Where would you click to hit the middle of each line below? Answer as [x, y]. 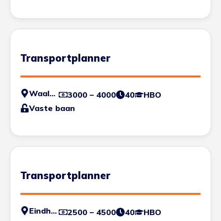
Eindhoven [54, 211]
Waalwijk [52, 93]
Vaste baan [52, 108]
